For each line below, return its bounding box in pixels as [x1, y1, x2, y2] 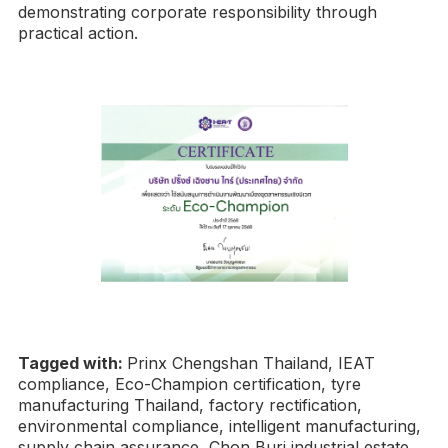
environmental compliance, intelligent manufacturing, [18, 416, 421, 437]
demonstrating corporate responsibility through [18, 2, 377, 23]
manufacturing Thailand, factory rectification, [18, 395, 362, 416]
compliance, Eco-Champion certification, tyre [18, 374, 361, 395]
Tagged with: [18, 353, 127, 374]
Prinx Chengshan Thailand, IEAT [127, 353, 375, 374]
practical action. [18, 23, 138, 44]
